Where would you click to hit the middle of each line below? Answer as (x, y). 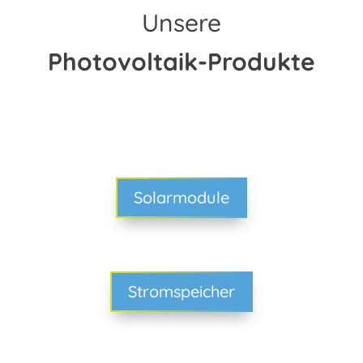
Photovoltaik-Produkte (181, 61)
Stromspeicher (181, 291)
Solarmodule (181, 197)
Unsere (181, 22)
